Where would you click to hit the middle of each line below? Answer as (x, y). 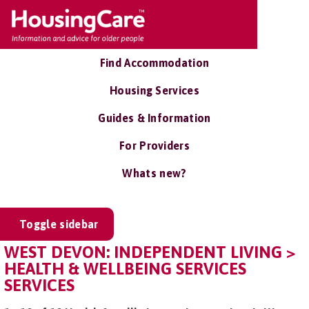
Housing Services (154, 90)
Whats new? (154, 173)
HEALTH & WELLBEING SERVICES (125, 269)
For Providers (154, 146)
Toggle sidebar (59, 224)
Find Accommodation (154, 63)
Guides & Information (154, 118)
